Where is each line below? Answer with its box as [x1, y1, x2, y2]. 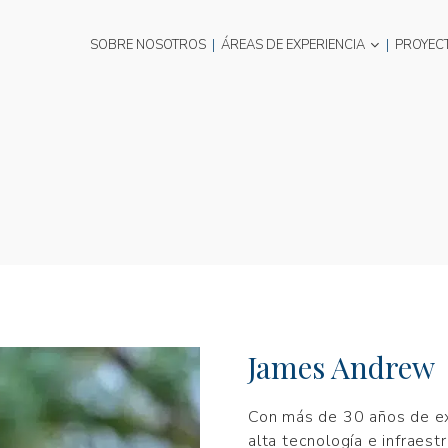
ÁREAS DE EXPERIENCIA [221, 36, 366, 54]
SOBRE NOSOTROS [89, 36, 206, 54]
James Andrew [248, 347, 435, 388]
